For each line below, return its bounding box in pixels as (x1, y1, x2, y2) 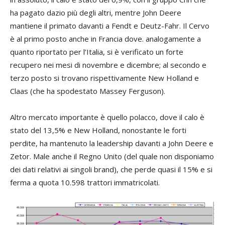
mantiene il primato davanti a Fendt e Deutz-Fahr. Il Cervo (10, 21, 209, 31)
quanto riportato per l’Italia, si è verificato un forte (10, 47, 183, 57)
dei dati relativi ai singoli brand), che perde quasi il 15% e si (10, 164, 212, 175)
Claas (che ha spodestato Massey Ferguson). (10, 86, 165, 96)
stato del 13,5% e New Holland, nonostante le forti (10, 125, 186, 136)
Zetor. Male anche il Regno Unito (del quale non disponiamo (10, 151, 214, 162)
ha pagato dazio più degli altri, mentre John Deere (10, 8, 181, 18)
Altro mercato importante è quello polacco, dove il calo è (10, 112, 204, 123)
